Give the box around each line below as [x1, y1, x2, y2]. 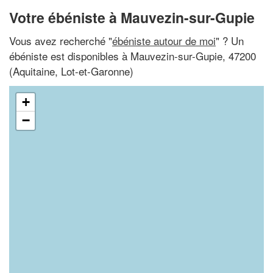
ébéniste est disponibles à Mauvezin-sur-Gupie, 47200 [9, 48, 256, 63]
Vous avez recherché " [9, 32, 112, 48]
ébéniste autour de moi [112, 32, 216, 48]
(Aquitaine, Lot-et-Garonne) [9, 63, 133, 79]
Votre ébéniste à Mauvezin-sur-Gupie [9, 7, 255, 27]
